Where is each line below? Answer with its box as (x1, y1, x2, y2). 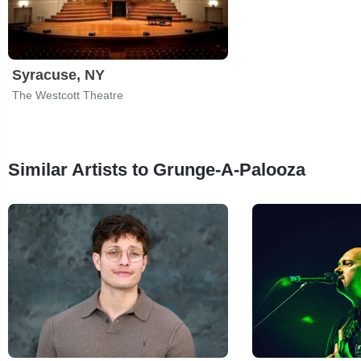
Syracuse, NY (12, 66, 105, 83)
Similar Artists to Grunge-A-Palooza (8, 159, 305, 180)
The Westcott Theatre (12, 88, 123, 102)
